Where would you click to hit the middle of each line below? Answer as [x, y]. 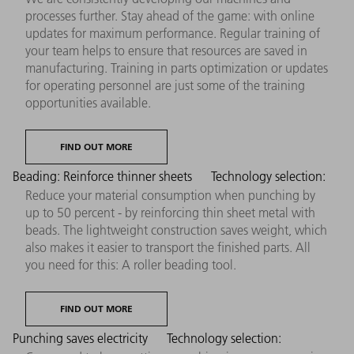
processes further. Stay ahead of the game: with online [170, 15]
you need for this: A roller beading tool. [131, 264]
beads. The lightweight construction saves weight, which [176, 230]
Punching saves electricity [82, 338]
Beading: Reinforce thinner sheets [104, 176]
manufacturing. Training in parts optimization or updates [177, 68]
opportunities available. [88, 102]
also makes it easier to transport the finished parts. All [168, 247]
